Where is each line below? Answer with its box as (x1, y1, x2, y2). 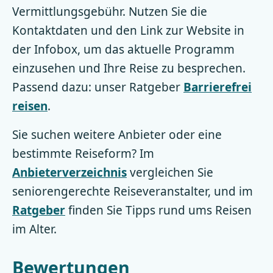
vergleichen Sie (127, 165, 213, 180)
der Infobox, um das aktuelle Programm (12, 41, 235, 57)
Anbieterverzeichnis (12, 165, 127, 180)
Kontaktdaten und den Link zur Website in (12, 23, 244, 38)
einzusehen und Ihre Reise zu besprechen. (12, 60, 246, 76)
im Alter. (12, 221, 57, 237)
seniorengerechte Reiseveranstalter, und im (12, 183, 253, 199)
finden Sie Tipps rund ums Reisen (65, 202, 252, 218)
